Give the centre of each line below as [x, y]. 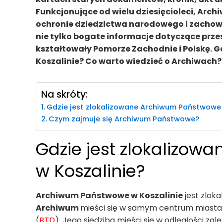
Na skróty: [64, 95]
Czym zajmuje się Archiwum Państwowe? [124, 119]
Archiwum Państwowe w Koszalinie [109, 196]
